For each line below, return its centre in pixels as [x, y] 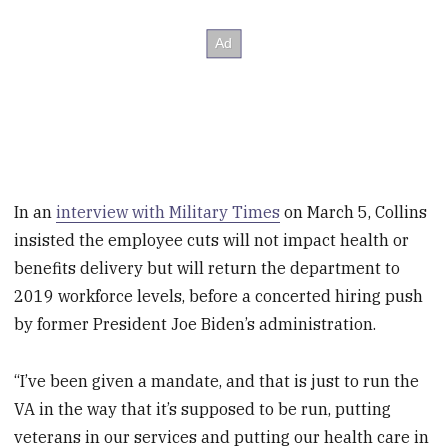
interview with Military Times [168, 211]
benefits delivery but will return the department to [207, 267]
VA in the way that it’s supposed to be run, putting [203, 408]
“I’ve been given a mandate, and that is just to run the [217, 380]
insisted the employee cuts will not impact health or [212, 239]
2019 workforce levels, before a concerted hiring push [219, 295]
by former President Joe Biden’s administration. [195, 323]
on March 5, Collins [354, 211]
